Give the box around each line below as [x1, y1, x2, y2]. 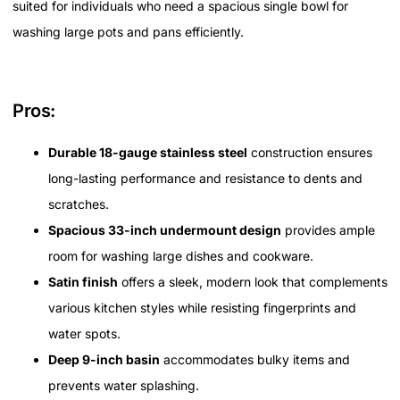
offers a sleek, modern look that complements [118, 274, 387, 290]
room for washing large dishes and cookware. [48, 248, 313, 264]
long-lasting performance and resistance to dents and [48, 171, 362, 187]
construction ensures [247, 145, 372, 161]
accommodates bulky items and [160, 352, 350, 368]
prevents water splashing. [48, 378, 199, 394]
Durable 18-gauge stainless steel [48, 145, 247, 161]
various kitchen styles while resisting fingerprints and [48, 300, 356, 316]
